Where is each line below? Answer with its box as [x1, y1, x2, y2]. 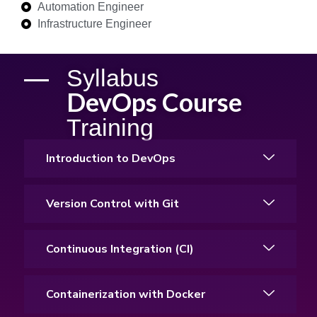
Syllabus [67, 64, 158, 91]
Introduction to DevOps [46, 150, 175, 166]
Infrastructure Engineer [37, 17, 151, 30]
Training [67, 113, 154, 141]
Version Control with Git [46, 195, 179, 212]
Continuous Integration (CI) [46, 241, 194, 257]
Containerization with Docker [46, 286, 205, 302]
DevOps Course [67, 86, 242, 117]
